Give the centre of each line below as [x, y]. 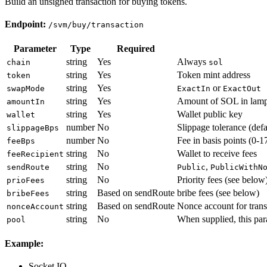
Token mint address [214, 75]
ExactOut [242, 89]
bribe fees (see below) [218, 193]
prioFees [26, 181]
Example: [24, 244]
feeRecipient [35, 154]
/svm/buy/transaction [96, 25]
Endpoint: [25, 24]
